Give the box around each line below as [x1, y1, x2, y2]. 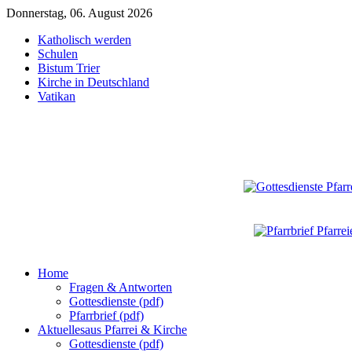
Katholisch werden [38, 33, 131, 46]
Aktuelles [38, 323, 85, 336]
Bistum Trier [38, 61, 100, 75]
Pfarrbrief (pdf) [69, 309, 144, 322]
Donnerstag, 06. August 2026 [6, 6, 152, 20]
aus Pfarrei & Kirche [85, 323, 187, 336]
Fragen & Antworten [69, 280, 172, 294]
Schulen [38, 47, 78, 60]
